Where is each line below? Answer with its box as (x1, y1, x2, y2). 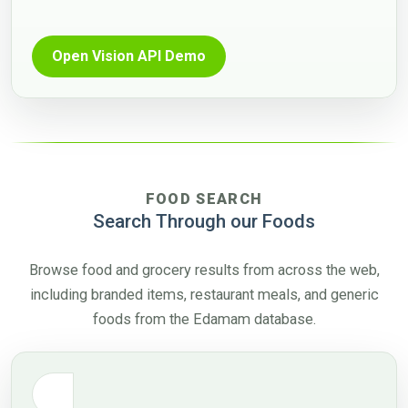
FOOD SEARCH (145, 190, 263, 208)
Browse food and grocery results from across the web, (28, 261, 380, 279)
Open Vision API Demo (52, 47, 206, 65)
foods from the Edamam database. (92, 311, 316, 328)
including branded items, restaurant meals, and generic (29, 286, 379, 303)
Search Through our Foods (93, 210, 315, 232)
